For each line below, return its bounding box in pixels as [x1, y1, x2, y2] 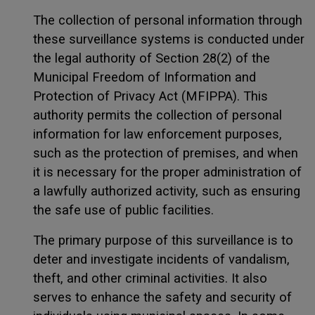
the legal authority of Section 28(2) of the [33, 50, 270, 65]
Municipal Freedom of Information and [33, 69, 256, 84]
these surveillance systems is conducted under [33, 31, 304, 46]
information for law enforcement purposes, [33, 126, 282, 141]
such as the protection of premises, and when [33, 145, 298, 160]
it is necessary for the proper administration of [33, 164, 302, 179]
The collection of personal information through [33, 12, 302, 27]
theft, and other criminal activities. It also [33, 270, 267, 285]
